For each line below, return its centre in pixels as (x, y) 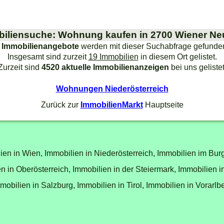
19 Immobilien (113, 56)
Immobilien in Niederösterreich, (99, 153)
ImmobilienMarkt (111, 104)
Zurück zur (60, 104)
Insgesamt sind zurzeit (48, 56)
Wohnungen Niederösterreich (112, 88)
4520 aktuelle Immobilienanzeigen (105, 67)
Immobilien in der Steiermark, (124, 169)
